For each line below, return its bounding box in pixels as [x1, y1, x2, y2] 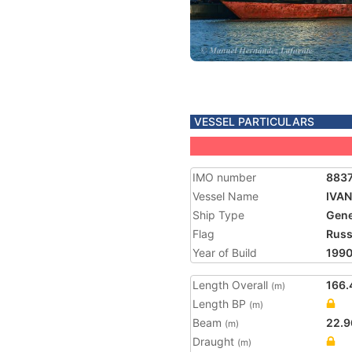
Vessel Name [192, 189, 258, 203]
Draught [192, 335, 237, 348]
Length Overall [192, 278, 271, 291]
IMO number [192, 170, 256, 184]
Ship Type [192, 208, 244, 222]
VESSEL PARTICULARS [194, 115, 314, 128]
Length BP [192, 297, 249, 310]
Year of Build [192, 246, 257, 259]
